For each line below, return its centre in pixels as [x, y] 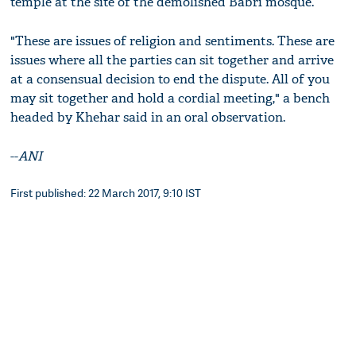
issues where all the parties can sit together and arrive [172, 60]
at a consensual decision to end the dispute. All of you [170, 79]
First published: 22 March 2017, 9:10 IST [106, 193]
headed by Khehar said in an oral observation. [148, 118]
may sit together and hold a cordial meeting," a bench [170, 99]
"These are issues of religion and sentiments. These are [173, 41]
